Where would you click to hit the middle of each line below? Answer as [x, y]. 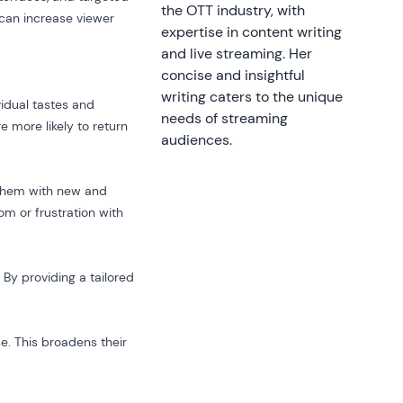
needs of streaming [224, 118]
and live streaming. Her [236, 54]
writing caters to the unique [251, 97]
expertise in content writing [251, 32]
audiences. [196, 140]
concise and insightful [233, 75]
